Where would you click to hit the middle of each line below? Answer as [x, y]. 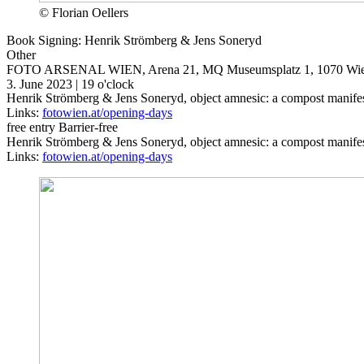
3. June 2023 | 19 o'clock [70, 84]
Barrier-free [88, 128]
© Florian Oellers [84, 13]
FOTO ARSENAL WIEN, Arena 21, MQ [115, 70]
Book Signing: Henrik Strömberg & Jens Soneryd [134, 41]
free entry [31, 128]
